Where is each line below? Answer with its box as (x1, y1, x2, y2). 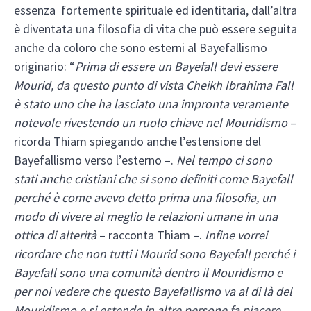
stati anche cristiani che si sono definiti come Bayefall (14, 171, 293, 187)
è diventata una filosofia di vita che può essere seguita (14, 21, 297, 37)
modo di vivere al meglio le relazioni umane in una (14, 208, 278, 225)
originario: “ (14, 58, 75, 75)
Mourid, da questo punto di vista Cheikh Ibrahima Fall (14, 77, 294, 94)
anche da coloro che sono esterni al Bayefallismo (14, 40, 267, 56)
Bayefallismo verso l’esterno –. (14, 152, 176, 169)
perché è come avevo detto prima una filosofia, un (14, 190, 276, 206)
